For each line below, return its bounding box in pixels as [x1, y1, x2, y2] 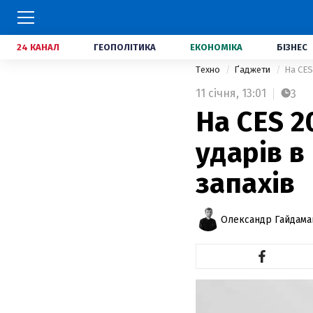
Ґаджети [234, 64, 272, 75]
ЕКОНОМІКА [190, 42, 242, 52]
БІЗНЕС [277, 42, 307, 52]
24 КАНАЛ [17, 42, 59, 52]
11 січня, [196, 87, 239, 100]
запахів [196, 167, 296, 201]
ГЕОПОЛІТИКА [94, 42, 156, 52]
